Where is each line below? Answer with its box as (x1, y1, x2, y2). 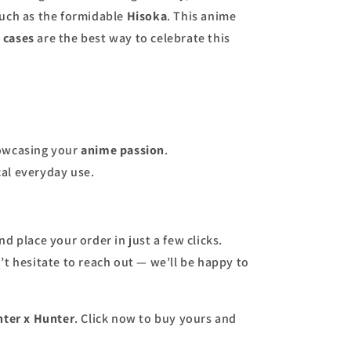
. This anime (167, 8, 237, 24)
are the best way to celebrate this (34, 30, 230, 46)
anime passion (81, 142, 165, 158)
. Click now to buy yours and (74, 310, 237, 327)
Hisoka (126, 8, 168, 24)
